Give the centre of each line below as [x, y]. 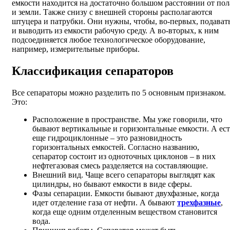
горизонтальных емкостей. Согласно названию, [116, 147]
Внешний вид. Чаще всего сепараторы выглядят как [124, 175]
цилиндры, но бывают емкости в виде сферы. [112, 184]
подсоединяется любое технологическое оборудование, [109, 40]
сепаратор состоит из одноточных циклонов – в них [124, 156]
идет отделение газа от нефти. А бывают [105, 202]
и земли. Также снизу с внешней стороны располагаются [112, 12]
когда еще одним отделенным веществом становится [125, 212]
